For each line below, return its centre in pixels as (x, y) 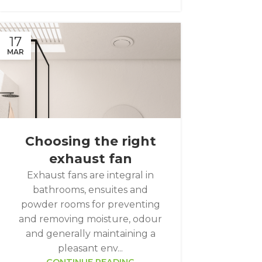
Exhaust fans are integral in (91, 175)
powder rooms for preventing (90, 205)
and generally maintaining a (90, 234)
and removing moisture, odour (91, 219)
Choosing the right (90, 142)
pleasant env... (91, 249)
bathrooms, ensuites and (91, 190)
